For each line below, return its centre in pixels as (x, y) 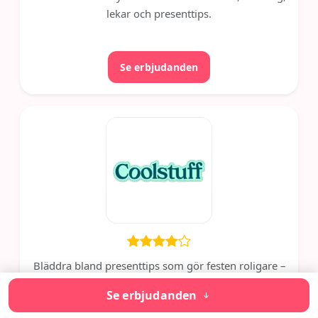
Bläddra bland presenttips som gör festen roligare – (159, 265)
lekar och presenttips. (159, 14)
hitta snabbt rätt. (159, 283)
